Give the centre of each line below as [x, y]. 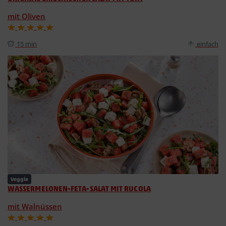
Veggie [19, 179]
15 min [27, 44]
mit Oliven [26, 16]
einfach [208, 44]
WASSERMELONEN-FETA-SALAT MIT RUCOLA [79, 188]
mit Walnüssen [35, 206]
